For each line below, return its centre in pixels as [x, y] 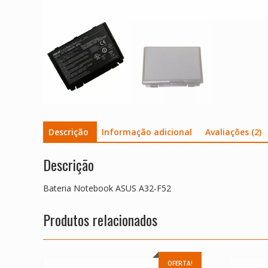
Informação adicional [147, 132]
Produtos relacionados [100, 219]
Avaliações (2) [233, 132]
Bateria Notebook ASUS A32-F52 [107, 188]
